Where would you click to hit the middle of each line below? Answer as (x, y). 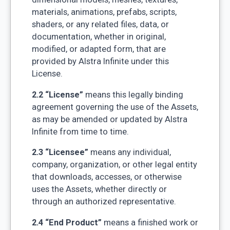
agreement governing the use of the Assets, (115, 107)
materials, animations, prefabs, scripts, (104, 12)
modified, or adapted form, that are (99, 49)
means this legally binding (133, 94)
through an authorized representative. (104, 202)
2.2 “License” (57, 94)
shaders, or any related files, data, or (100, 25)
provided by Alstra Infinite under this (100, 62)
